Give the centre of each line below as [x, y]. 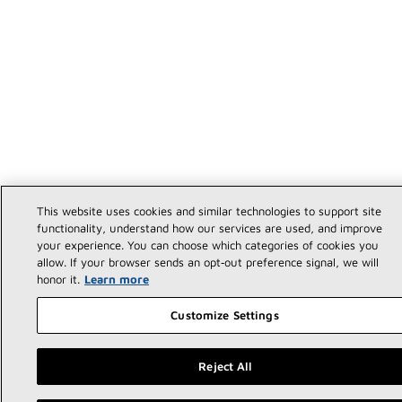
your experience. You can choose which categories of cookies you [208, 245]
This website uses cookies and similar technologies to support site [210, 211]
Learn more [117, 279]
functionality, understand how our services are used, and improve [210, 228]
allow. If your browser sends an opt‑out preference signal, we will [208, 262]
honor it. [59, 279]
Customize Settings [225, 315]
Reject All [225, 366]
